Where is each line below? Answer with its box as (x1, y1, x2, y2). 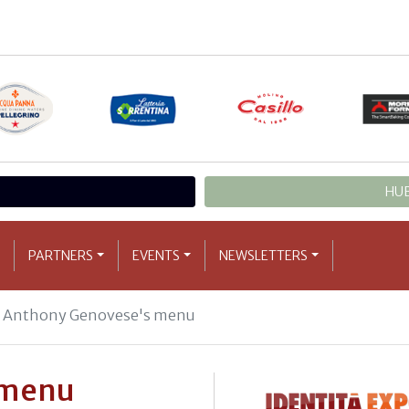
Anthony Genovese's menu (3, 305, 195, 324)
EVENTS (132, 246, 181, 264)
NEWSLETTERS (219, 246, 309, 264)
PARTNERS (28, 246, 94, 264)
